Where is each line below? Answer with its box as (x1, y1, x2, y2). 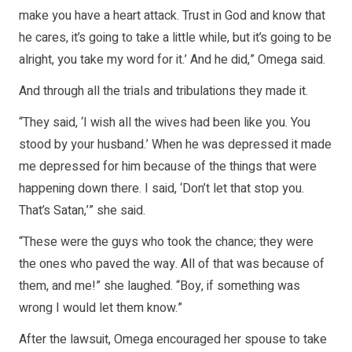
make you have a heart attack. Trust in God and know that (19, 6, 325, 26)
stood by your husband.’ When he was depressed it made (19, 135, 332, 155)
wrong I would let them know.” (19, 299, 182, 318)
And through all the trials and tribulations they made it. (19, 82, 308, 101)
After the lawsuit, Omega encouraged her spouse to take (19, 330, 327, 350)
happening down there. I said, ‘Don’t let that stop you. (19, 179, 304, 199)
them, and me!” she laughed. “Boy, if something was (19, 277, 300, 296)
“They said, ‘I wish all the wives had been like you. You (19, 113, 310, 133)
